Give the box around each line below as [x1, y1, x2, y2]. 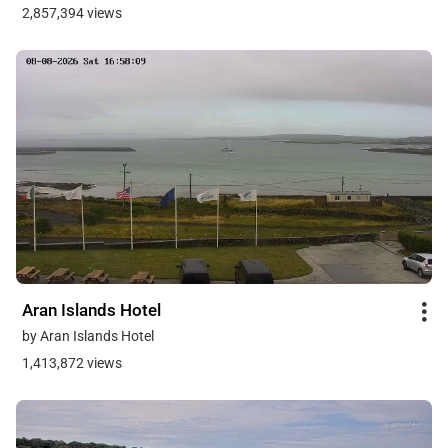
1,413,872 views [22, 355, 122, 372]
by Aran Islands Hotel [22, 328, 154, 345]
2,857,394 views [22, 5, 122, 22]
